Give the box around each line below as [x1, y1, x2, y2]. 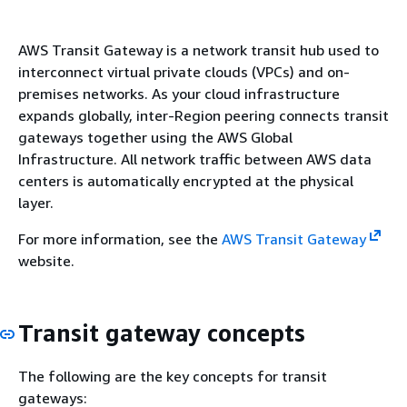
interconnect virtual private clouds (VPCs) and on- [18, 63, 350, 81]
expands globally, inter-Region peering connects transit [18, 106, 389, 124]
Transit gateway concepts [18, 319, 305, 347]
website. [18, 252, 74, 270]
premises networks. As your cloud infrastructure [18, 84, 340, 103]
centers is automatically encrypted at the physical [18, 172, 353, 190]
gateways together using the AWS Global [18, 128, 293, 146]
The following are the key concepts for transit [18, 366, 327, 385]
